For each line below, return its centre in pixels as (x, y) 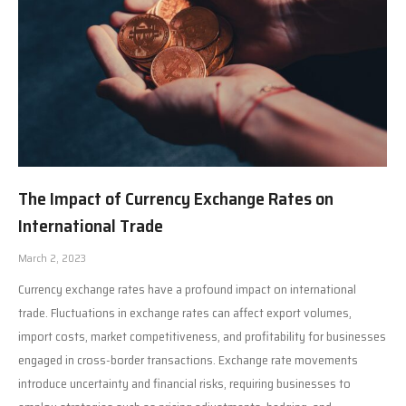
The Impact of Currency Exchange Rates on (176, 199)
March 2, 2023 (52, 258)
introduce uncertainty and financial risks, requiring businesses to (184, 384)
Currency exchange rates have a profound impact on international (187, 290)
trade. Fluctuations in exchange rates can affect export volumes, (185, 313)
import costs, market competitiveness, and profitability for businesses (202, 337)
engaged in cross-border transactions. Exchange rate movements (188, 360)
